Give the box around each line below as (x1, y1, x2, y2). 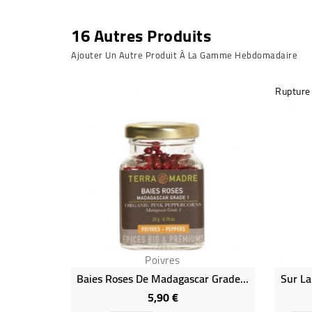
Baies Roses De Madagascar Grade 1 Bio (240, 268, 249, 290)
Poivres (145, 250, 180, 271)
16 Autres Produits (71, 20, 211, 52)
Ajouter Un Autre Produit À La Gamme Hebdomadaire (71, 47, 297, 64)
